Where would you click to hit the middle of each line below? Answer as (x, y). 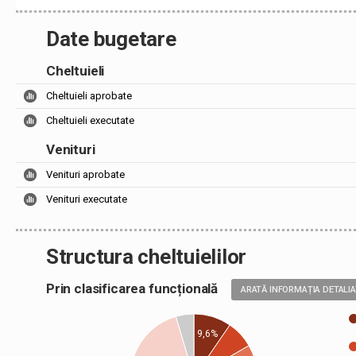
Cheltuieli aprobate (89, 96)
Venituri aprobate (85, 174)
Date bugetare (111, 39)
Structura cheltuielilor (147, 257)
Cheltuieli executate (90, 120)
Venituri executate (87, 199)
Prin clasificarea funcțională (139, 288)
